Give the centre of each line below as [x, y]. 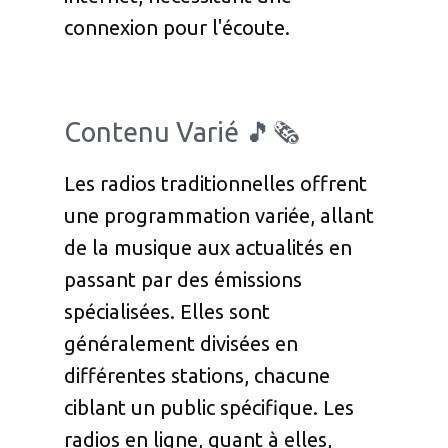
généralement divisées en [181, 344]
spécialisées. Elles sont [167, 312]
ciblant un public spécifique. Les [209, 408]
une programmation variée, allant [219, 216]
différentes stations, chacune [197, 376]
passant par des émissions [183, 280]
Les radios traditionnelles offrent [215, 184]
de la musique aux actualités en [208, 248]
